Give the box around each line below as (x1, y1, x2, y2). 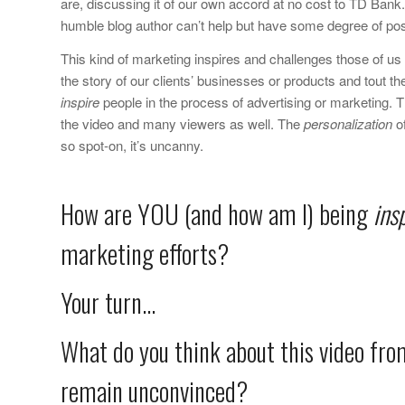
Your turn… (61, 283, 155, 321)
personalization (304, 113, 392, 133)
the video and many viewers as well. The (61, 113, 304, 133)
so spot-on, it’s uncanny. (61, 135, 203, 155)
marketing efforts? (61, 234, 229, 272)
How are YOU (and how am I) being (61, 194, 373, 232)
